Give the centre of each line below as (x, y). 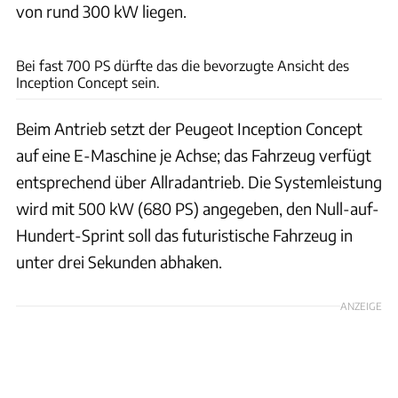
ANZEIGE (361, 305)
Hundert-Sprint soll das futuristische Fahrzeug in (184, 235)
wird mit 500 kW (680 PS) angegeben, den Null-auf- (198, 208)
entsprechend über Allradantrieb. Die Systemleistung (199, 181)
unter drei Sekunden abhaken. (119, 261)
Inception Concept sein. (88, 82)
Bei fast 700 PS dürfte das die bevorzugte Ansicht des (183, 65)
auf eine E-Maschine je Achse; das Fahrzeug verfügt (194, 155)
